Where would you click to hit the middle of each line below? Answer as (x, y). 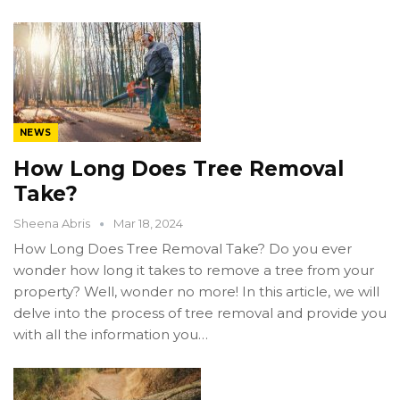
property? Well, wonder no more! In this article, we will (196, 292)
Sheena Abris (53, 224)
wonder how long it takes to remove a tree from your (194, 271)
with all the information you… (111, 335)
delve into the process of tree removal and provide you (200, 313)
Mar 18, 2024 (148, 224)
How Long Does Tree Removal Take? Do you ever (183, 249)
